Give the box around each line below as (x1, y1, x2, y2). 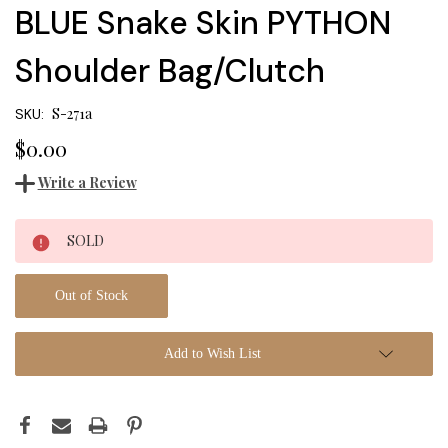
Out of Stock (54, 288, 128, 304)
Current (15, 223, 66, 242)
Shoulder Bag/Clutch (15, 49, 325, 92)
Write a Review (37, 173, 137, 193)
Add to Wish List (163, 346, 261, 362)
